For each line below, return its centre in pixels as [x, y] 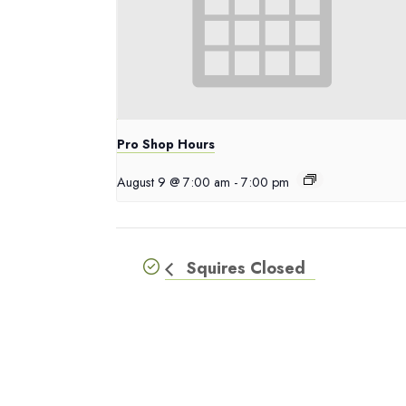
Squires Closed [244, 268]
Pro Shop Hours [166, 145]
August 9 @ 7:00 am [174, 183]
